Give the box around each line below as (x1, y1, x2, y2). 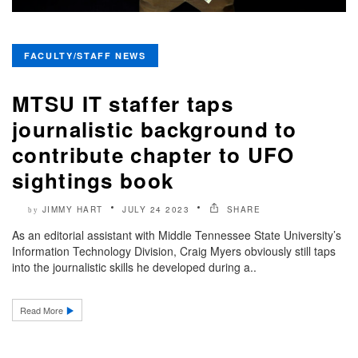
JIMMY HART (42, 203, 103, 215)
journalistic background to (12, 113, 297, 144)
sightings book (12, 165, 174, 195)
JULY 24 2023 (122, 203, 189, 215)
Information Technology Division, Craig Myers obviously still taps (12, 242, 336, 259)
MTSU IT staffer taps (12, 88, 234, 118)
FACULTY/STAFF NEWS (24, 49, 146, 62)
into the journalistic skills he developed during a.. (12, 258, 257, 275)
